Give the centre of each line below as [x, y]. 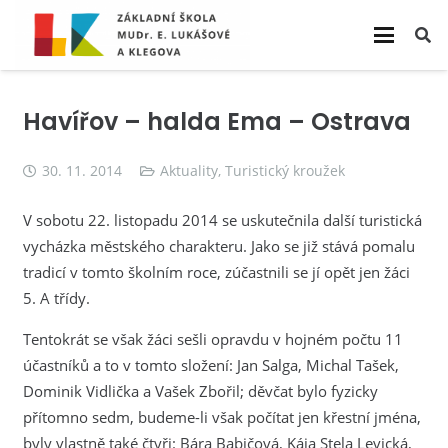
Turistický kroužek [285, 171]
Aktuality [189, 171]
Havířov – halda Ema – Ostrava [216, 121]
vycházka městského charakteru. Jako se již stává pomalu [218, 245]
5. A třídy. [56, 297]
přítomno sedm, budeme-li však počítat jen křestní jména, [221, 416]
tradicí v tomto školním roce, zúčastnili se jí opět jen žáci [216, 271]
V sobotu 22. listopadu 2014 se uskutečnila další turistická [222, 219]
